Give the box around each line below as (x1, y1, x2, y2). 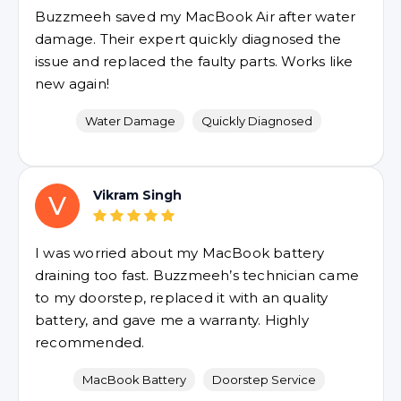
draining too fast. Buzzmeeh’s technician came (35, 267, 359, 284)
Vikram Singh (93, 187, 182, 203)
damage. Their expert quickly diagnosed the (35, 30, 342, 47)
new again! (35, 75, 109, 92)
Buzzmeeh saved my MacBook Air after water (35, 8, 356, 25)
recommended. (35, 334, 145, 351)
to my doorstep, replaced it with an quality (35, 289, 328, 306)
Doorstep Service (211, 372, 316, 387)
